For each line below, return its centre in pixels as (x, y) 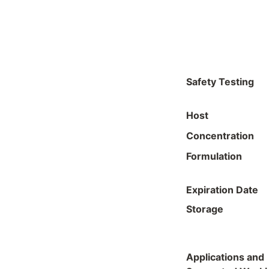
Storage (205, 209)
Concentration (220, 136)
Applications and (225, 257)
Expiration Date (222, 189)
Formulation (214, 156)
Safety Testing (220, 82)
